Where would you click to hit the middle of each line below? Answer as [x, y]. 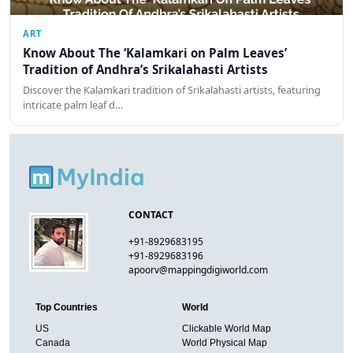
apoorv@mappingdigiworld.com [199, 269]
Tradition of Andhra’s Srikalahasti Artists [145, 69]
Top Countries [67, 307]
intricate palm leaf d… [73, 105]
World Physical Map [224, 342]
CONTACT [151, 214]
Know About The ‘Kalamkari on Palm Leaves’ [155, 52]
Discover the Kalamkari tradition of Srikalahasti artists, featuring [172, 90]
